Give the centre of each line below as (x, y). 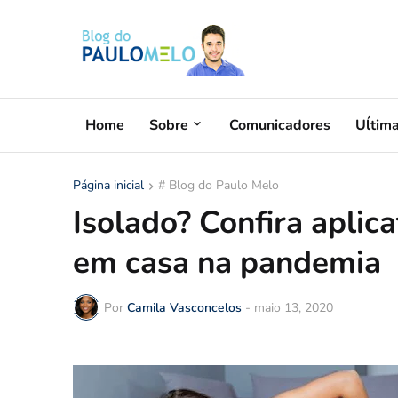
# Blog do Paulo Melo (219, 185)
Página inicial (108, 185)
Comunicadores (280, 125)
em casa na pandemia (227, 263)
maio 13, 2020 (294, 307)
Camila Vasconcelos (184, 307)
